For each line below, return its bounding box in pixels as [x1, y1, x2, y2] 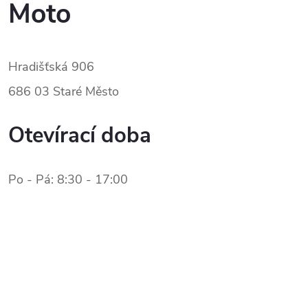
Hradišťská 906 [8, 58, 94, 75]
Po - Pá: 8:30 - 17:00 [8, 170, 128, 188]
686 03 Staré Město [8, 82, 119, 100]
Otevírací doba [8, 120, 151, 150]
